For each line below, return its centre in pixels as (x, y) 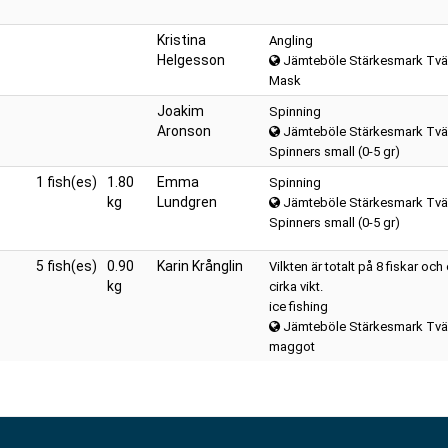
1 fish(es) (66, 182)
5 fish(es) (66, 266)
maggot (292, 346)
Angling (291, 40)
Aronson (184, 131)
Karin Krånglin (200, 266)
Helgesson (191, 60)
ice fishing (298, 306)
